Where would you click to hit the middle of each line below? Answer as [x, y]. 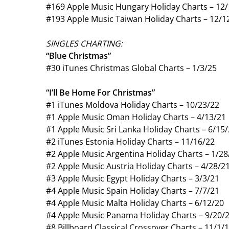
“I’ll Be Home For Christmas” [100, 92]
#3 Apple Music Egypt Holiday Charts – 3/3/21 [133, 178]
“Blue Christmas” [78, 55]
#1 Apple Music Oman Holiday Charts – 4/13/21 [136, 117]
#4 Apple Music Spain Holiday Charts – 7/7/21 [133, 190]
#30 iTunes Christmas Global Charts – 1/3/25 [131, 68]
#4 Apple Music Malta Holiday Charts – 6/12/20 [135, 203]
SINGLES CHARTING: [84, 43]
